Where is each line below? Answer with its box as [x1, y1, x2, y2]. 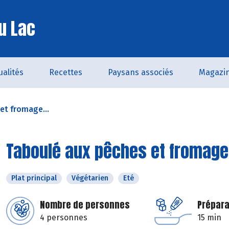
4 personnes [40, 213, 87, 222]
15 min [197, 213, 221, 222]
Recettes [49, 67, 82, 77]
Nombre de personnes [40, 198, 130, 212]
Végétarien [72, 174, 108, 182]
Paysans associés [107, 67, 173, 77]
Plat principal [11, 174, 57, 182]
